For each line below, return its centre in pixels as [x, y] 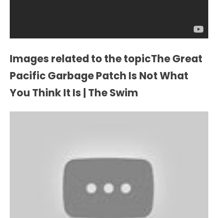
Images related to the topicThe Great [106, 59]
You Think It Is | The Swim [74, 93]
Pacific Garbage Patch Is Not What [99, 76]
